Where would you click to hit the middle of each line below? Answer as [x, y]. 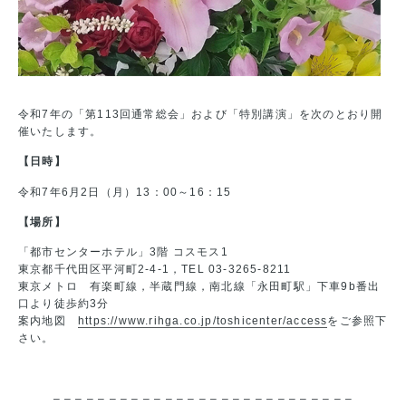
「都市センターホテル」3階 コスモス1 [123, 252]
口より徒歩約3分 [64, 304]
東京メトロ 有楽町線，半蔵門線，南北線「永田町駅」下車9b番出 [199, 287]
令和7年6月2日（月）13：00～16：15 [125, 192]
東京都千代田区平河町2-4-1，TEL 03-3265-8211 [155, 270]
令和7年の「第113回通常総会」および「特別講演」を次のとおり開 [201, 114]
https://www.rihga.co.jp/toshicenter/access [203, 321]
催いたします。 [60, 131]
